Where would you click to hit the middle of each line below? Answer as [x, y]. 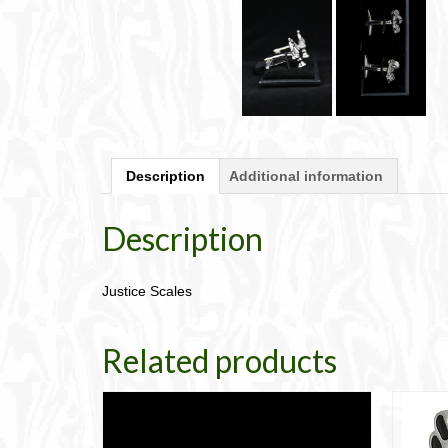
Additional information [306, 175]
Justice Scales [147, 291]
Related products [219, 361]
